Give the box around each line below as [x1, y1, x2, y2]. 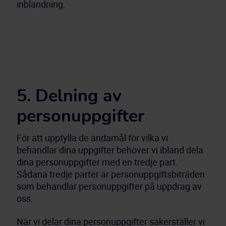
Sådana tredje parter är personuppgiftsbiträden [17, 168, 205, 180]
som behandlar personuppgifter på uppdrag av [17, 180, 202, 192]
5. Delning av [17, 88, 122, 105]
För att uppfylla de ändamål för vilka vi [17, 132, 168, 144]
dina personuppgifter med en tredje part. [17, 156, 178, 168]
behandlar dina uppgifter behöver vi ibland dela [17, 144, 203, 156]
